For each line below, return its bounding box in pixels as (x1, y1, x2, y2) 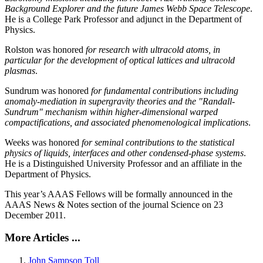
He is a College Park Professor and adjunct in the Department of (5, 14, 242, 24)
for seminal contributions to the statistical (82, 137, 234, 147)
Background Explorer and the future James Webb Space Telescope (5, 3, 250, 14)
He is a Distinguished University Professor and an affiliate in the (5, 158, 242, 168)
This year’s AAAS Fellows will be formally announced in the (5, 188, 232, 199)
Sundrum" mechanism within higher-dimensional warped (5, 106, 218, 117)
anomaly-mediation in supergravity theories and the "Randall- (5, 96, 235, 106)
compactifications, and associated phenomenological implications (5, 117, 248, 127)
